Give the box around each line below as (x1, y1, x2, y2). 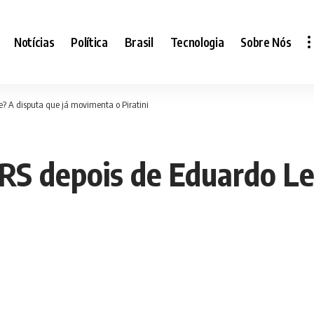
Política (71, 34, 108, 50)
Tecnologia (170, 34, 224, 50)
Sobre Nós (240, 34, 292, 50)
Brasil (124, 34, 153, 50)
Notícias (14, 34, 55, 50)
